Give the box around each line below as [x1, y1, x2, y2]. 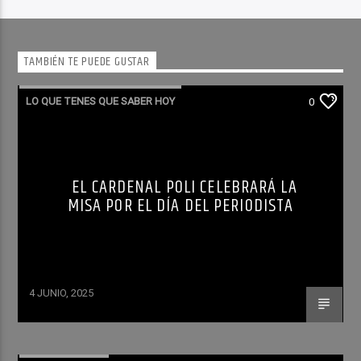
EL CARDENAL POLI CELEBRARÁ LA [72, 172, 297, 201]
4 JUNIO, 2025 [29, 286, 94, 299]
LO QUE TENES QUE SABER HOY [26, 94, 176, 107]
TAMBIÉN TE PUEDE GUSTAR [24, 52, 150, 73]
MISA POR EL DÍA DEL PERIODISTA [67, 191, 294, 220]
